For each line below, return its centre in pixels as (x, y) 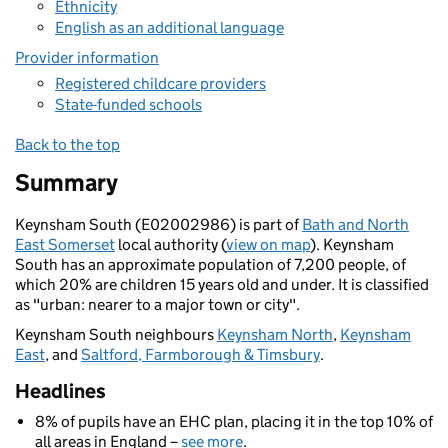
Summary (66, 182)
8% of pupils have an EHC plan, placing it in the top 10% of (234, 421)
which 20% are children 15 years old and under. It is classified (222, 284)
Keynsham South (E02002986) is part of (158, 224)
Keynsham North (275, 334)
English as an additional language (169, 27)
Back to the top (67, 144)
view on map (268, 244)
